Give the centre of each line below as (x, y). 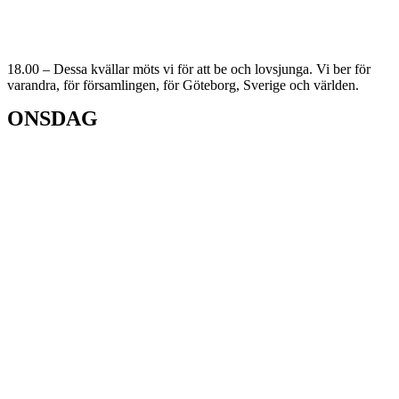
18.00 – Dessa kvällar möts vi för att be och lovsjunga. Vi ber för (189, 69)
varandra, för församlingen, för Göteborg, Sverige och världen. (183, 85)
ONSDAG (53, 118)
